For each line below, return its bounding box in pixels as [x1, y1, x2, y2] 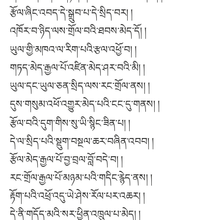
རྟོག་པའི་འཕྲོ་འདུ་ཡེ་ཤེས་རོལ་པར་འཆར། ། [10, 190, 145, 201]
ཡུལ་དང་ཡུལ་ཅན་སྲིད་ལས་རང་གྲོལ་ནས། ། [10, 81, 150, 92]
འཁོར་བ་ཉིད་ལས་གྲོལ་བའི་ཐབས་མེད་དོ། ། [10, 25, 146, 36]
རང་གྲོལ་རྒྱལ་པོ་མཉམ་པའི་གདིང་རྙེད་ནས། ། [10, 172, 152, 183]
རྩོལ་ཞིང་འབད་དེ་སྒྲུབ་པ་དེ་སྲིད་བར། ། [10, 7, 133, 18]
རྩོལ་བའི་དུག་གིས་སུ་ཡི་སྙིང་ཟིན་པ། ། [10, 117, 130, 129]
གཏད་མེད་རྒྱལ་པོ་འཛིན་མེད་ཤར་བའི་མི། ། [10, 62, 145, 74]
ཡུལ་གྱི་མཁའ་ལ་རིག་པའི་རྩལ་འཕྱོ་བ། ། [10, 44, 137, 55]
